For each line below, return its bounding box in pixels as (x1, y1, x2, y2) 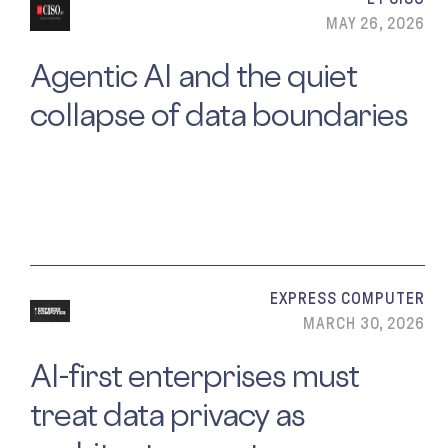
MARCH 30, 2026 (302, 314, 425, 333)
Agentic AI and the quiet (30, 56, 357, 95)
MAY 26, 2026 (325, 14, 425, 33)
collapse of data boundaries (30, 95, 408, 134)
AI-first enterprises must (30, 356, 359, 395)
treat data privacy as (30, 395, 305, 434)
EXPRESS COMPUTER (269, 289, 425, 308)
